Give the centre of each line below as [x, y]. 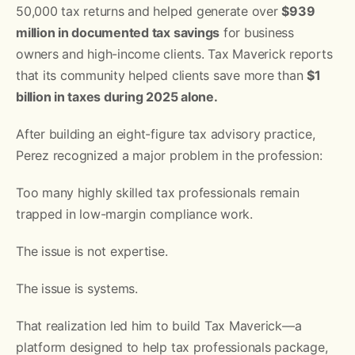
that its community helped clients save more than [162, 75]
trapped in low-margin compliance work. [134, 214]
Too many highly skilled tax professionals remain [158, 192]
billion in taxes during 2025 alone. [117, 96]
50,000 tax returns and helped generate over [149, 11]
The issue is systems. [77, 288]
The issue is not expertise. [92, 251]
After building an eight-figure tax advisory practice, [166, 134]
